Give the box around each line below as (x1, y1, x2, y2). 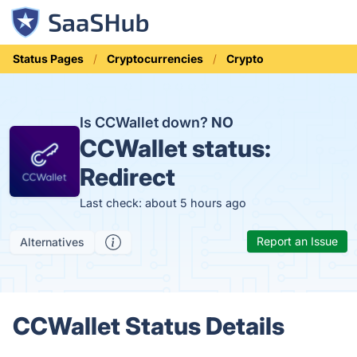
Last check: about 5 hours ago (80, 196, 247, 210)
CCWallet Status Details (13, 312, 284, 340)
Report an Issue (257, 234, 338, 248)
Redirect (80, 163, 176, 191)
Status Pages (13, 52, 84, 65)
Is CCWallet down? (80, 114, 212, 131)
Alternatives (20, 235, 84, 249)
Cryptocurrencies (107, 52, 203, 65)
